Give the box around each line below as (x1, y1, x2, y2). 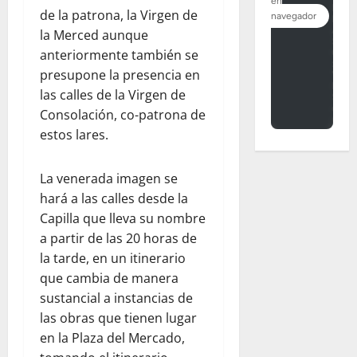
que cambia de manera (40, 269, 178, 288)
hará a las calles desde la (40, 190, 188, 208)
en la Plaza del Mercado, (40, 329, 185, 347)
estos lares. (40, 126, 108, 144)
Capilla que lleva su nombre (40, 210, 206, 228)
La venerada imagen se (40, 170, 178, 188)
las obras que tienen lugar (40, 309, 197, 328)
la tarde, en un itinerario (40, 249, 186, 268)
